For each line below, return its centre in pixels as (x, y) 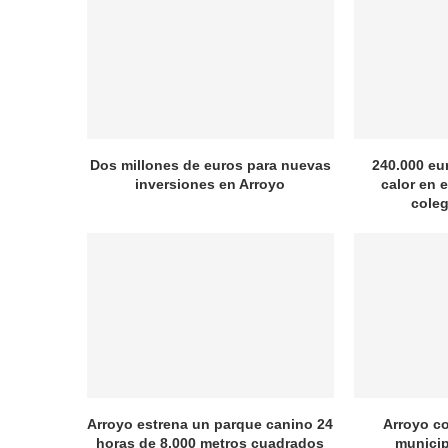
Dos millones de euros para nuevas (210, 165)
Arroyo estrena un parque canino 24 (210, 423)
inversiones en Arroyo (210, 184)
